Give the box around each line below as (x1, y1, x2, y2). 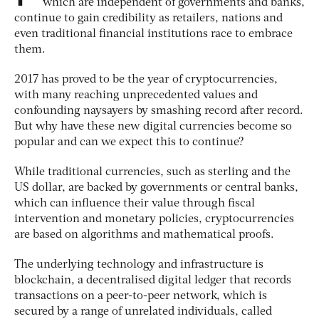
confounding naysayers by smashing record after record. (14, 105, 303, 117)
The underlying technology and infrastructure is (14, 258, 263, 271)
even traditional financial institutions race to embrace (14, 28, 293, 40)
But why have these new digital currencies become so (14, 120, 292, 132)
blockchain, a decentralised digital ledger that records (14, 274, 291, 286)
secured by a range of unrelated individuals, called (14, 305, 272, 318)
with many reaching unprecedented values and (14, 89, 258, 101)
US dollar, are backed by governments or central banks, (14, 182, 298, 194)
